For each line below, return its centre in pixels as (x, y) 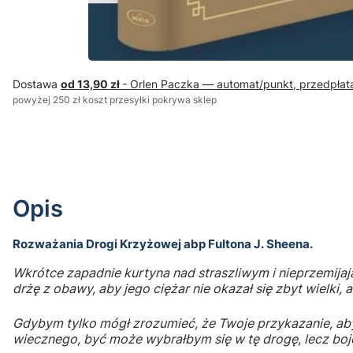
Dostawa (37, 84)
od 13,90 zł (91, 84)
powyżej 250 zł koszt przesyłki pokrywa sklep (115, 100)
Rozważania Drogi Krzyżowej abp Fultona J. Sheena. (163, 245)
